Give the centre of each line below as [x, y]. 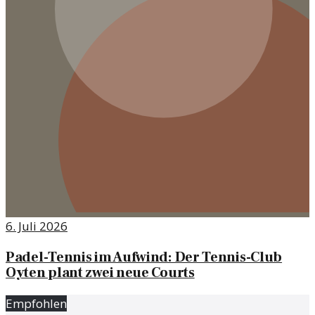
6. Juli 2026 [37, 226]
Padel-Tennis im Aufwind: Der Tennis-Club [144, 258]
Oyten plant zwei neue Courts [100, 273]
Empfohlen [36, 304]
